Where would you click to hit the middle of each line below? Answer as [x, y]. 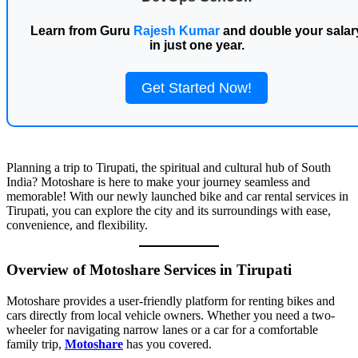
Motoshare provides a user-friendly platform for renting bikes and [171, 301]
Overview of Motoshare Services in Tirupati [149, 270]
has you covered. [167, 344]
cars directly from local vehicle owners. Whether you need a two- [171, 316]
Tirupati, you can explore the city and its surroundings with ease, [169, 210]
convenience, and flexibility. [77, 225]
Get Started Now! [197, 88]
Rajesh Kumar [177, 30]
